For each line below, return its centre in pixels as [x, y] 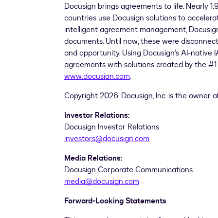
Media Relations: [93, 158]
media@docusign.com [102, 182]
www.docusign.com [97, 76]
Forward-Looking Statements [115, 201]
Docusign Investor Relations [112, 127]
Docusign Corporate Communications [128, 170]
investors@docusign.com [107, 139]
